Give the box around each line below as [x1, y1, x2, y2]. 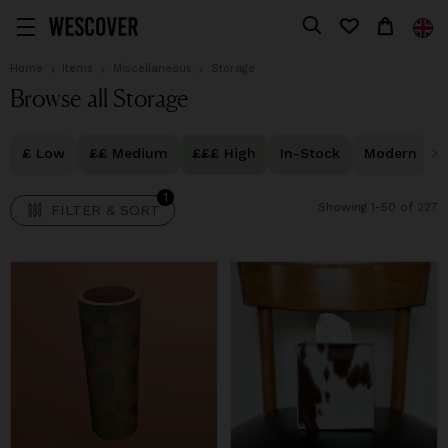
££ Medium [89, 145, 168, 161]
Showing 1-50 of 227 [318, 200, 438, 214]
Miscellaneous [112, 61, 192, 75]
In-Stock [280, 145, 340, 161]
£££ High [192, 145, 256, 161]
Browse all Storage [10, 83, 189, 113]
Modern [364, 145, 417, 161]
